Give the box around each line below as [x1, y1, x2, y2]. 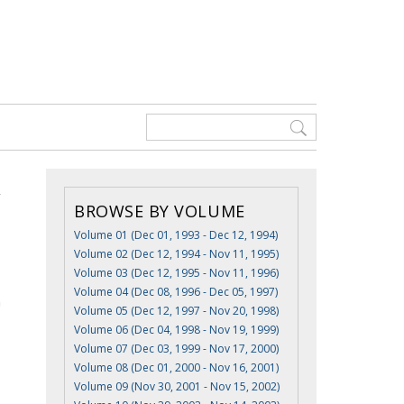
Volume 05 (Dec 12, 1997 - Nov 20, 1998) [74, 303, 279, 318]
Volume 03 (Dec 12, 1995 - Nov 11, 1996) [74, 265, 279, 280]
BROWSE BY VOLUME [74, 200, 245, 222]
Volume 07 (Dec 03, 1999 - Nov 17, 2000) [74, 341, 279, 356]
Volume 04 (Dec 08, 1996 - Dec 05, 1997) [74, 284, 278, 299]
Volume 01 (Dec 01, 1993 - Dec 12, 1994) [74, 227, 278, 243]
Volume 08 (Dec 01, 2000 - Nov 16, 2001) [74, 360, 279, 375]
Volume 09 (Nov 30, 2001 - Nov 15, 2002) [74, 379, 280, 394]
